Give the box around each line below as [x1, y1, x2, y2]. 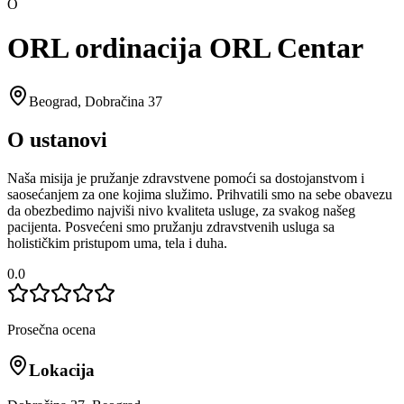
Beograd [29, 93, 78, 109]
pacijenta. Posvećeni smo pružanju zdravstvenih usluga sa [7, 218, 335, 234]
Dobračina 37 [85, 93, 162, 109]
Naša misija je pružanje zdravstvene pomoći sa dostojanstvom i [7, 170, 364, 186]
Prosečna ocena [7, 321, 96, 337]
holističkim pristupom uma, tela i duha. [7, 234, 227, 251]
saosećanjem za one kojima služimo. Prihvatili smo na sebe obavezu [7, 186, 392, 202]
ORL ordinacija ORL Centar [7, 32, 363, 65]
